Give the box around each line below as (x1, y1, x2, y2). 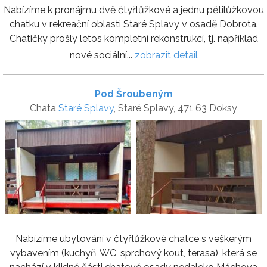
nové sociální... (69, 49, 135, 61)
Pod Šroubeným (94, 88, 173, 100)
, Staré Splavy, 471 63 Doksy (114, 102, 237, 114)
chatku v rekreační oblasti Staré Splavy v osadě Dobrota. (9, 18, 258, 30)
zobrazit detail (134, 49, 198, 61)
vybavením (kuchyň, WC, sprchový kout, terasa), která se (10, 247, 257, 259)
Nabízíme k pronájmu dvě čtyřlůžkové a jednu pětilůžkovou (3, 4, 264, 15)
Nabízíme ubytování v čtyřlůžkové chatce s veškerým (15, 232, 252, 244)
